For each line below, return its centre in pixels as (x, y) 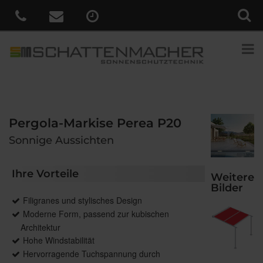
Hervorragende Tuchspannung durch (92, 254)
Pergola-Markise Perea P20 (95, 123)
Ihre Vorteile (45, 174)
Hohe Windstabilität (59, 240)
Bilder (227, 188)
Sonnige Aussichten (61, 141)
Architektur (41, 227)
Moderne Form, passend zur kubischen (96, 214)
